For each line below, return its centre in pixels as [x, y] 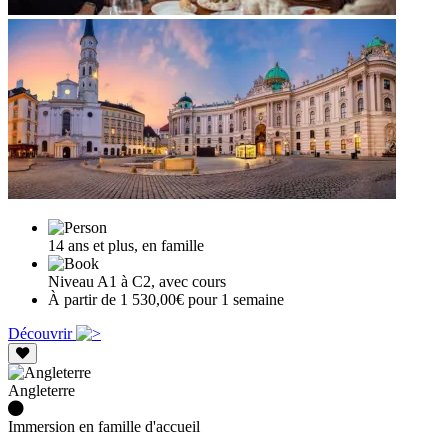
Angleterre [41, 390]
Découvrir [42, 333]
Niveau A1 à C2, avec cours [137, 281]
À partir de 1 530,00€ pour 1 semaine [166, 299]
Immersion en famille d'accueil [104, 426]
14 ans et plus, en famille [126, 245]
